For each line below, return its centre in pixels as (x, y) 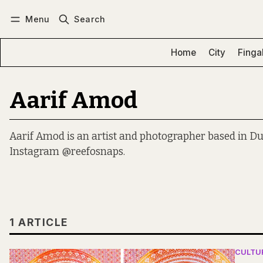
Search (90, 19)
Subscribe (89, 33)
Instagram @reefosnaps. (67, 152)
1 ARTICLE (39, 222)
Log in (33, 33)
